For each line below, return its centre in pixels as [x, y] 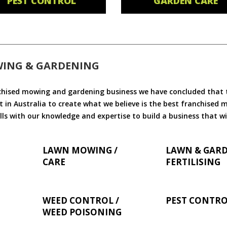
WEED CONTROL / [81, 200]
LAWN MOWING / [80, 150]
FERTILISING [193, 162]
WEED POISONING [82, 212]
